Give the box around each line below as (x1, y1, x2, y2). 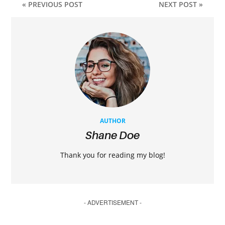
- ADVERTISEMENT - (83, 197, 142, 206)
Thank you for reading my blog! (60, 150, 165, 160)
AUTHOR (99, 116, 126, 125)
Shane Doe (85, 128, 140, 142)
